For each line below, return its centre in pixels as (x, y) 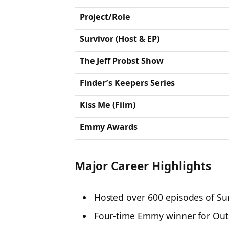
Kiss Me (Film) (107, 105)
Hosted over (121, 197)
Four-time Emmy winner (145, 216)
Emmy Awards (109, 127)
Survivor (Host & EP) (119, 39)
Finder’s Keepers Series (127, 83)
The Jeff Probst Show (121, 61)
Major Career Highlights (143, 166)
